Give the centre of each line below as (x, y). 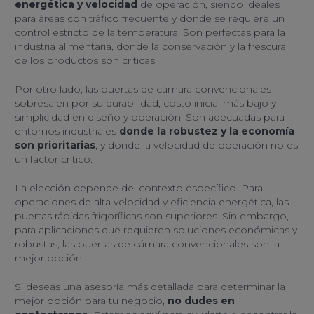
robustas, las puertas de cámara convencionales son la (147, 244)
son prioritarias (55, 145)
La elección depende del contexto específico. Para (139, 188)
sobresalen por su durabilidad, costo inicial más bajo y (145, 103)
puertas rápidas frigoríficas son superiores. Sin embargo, (152, 216)
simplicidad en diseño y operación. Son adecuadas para (150, 117)
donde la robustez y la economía (207, 131)
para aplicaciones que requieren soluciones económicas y (156, 230)
